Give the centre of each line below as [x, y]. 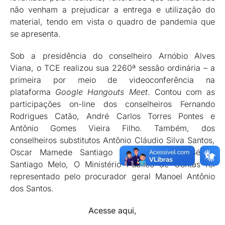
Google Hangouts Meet [101, 92]
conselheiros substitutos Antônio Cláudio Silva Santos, [113, 140]
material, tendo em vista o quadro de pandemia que [113, 22]
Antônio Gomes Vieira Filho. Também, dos [113, 128]
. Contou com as [181, 92]
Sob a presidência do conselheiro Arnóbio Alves [113, 56]
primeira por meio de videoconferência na [113, 80]
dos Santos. [32, 188]
